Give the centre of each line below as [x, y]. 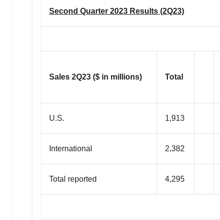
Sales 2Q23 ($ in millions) [96, 77]
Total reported [73, 179]
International [71, 148]
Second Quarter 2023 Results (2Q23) [117, 11]
